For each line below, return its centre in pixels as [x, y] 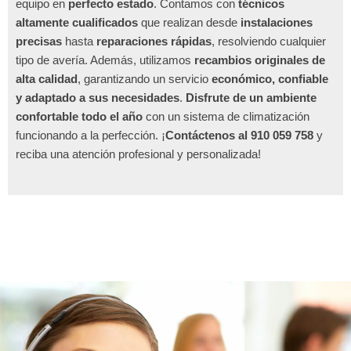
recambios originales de [260, 60]
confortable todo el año [79, 117]
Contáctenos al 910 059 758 [239, 136]
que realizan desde [189, 23]
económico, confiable [270, 79]
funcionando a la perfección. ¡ [90, 136]
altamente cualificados [77, 23]
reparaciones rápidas [154, 42]
